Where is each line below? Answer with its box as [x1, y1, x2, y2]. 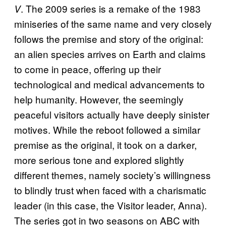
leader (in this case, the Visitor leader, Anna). [14, 198, 207, 212]
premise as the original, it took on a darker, [14, 137, 197, 151]
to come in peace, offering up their [14, 62, 161, 76]
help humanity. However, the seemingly [14, 92, 184, 106]
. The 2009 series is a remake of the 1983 [21, 1, 201, 15]
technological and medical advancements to [14, 77, 205, 91]
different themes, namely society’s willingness [14, 167, 211, 182]
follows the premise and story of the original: [14, 31, 203, 45]
